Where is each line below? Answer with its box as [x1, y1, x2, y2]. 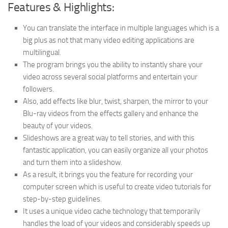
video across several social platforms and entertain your [23, 72, 197, 81]
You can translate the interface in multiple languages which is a [23, 23, 219, 33]
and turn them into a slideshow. [23, 157, 122, 167]
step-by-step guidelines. [23, 194, 102, 204]
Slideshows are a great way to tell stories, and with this [23, 133, 194, 142]
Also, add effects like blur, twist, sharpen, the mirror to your [23, 96, 208, 106]
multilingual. [23, 47, 61, 57]
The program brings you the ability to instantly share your [23, 60, 203, 69]
